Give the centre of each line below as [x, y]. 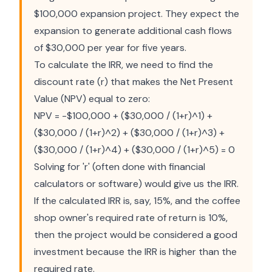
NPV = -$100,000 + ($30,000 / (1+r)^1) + [123, 116]
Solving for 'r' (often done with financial [120, 167]
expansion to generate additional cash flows [133, 31]
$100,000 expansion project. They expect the [137, 14]
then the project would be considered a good [136, 235]
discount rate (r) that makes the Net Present [134, 82]
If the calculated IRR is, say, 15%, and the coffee [137, 201]
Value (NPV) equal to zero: [92, 99]
